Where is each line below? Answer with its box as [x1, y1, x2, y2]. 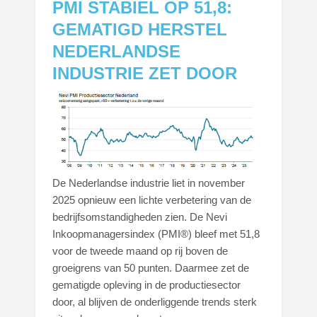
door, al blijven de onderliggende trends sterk [52, 296, 258, 309]
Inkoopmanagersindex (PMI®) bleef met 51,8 [52, 228, 260, 241]
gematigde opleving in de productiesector [52, 279, 241, 292]
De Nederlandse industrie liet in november [52, 177, 246, 190]
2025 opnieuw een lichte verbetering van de [52, 194, 252, 207]
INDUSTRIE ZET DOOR [52, 63, 238, 83]
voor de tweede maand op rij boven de [52, 245, 229, 258]
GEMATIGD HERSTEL [52, 19, 228, 39]
